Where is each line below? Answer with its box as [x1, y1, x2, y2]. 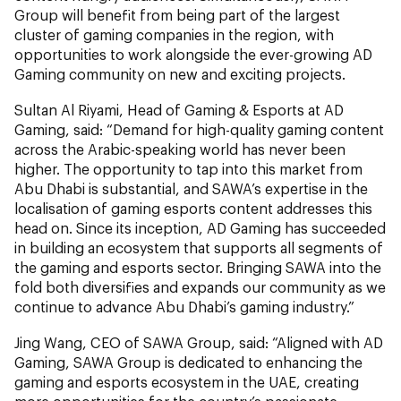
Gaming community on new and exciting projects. [14, 64, 346, 82]
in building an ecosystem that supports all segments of [14, 238, 383, 256]
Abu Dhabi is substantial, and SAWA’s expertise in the [14, 179, 368, 197]
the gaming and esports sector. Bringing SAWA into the [14, 258, 381, 276]
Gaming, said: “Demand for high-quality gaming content [14, 120, 384, 138]
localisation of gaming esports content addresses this [14, 199, 372, 217]
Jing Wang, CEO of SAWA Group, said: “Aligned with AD [14, 333, 383, 351]
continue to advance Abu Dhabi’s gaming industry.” [14, 297, 354, 315]
